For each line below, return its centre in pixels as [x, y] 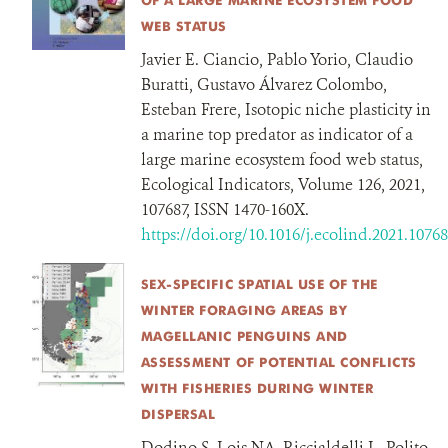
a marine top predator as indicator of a [276, 134]
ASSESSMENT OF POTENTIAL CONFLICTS [278, 362]
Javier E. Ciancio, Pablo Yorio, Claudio [276, 59]
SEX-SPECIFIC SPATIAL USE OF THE [259, 284]
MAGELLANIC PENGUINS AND [244, 336]
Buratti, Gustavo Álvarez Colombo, [263, 84]
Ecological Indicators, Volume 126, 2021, [282, 184]
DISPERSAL [178, 414]
